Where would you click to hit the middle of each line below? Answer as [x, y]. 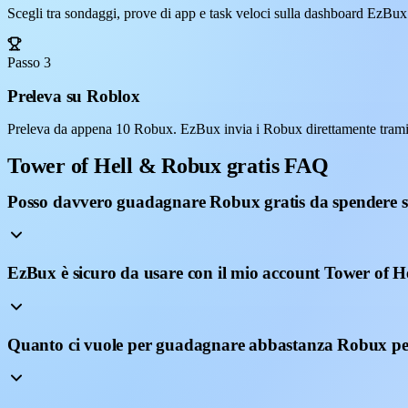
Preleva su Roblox [74, 97]
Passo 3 [29, 63]
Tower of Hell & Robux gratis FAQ [168, 165]
